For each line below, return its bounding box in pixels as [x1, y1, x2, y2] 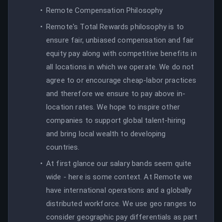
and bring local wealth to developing [46, 129, 166, 138]
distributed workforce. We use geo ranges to [46, 199, 197, 208]
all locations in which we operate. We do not [46, 62, 194, 71]
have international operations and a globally [46, 185, 192, 195]
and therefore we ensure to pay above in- [46, 89, 186, 98]
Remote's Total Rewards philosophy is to [46, 22, 184, 31]
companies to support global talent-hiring [46, 115, 186, 125]
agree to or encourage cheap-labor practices [46, 75, 197, 85]
